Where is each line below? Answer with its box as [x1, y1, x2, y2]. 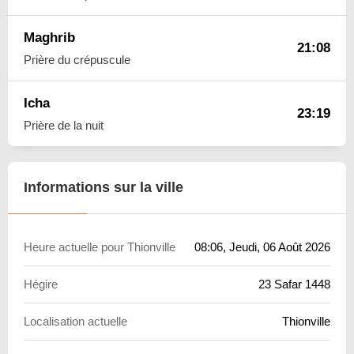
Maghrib [24, 29, 75, 45]
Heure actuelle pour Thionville [24, 239, 175, 254]
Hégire [24, 277, 58, 291]
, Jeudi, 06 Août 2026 [223, 239, 330, 254]
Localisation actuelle [24, 314, 127, 328]
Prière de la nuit [24, 118, 104, 132]
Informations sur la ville [24, 179, 183, 195]
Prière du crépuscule [24, 52, 130, 66]
